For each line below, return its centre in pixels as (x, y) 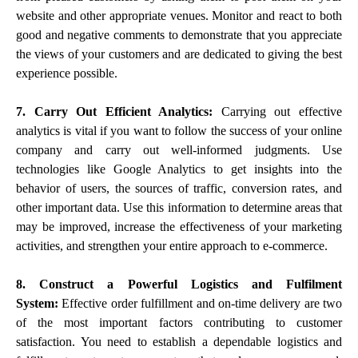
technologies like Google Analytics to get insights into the (179, 169)
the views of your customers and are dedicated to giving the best (179, 54)
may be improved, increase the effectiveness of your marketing (179, 226)
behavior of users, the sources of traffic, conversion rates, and (179, 188)
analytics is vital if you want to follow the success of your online (179, 130)
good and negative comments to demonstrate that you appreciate (179, 34)
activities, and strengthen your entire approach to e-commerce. (172, 245)
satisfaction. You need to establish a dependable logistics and (179, 341)
